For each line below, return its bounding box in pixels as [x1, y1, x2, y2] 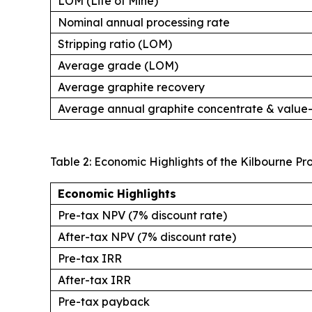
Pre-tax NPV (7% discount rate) [58, 208, 227, 222]
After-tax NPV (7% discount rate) [58, 230, 236, 244]
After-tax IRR [58, 273, 131, 287]
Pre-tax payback [58, 295, 150, 309]
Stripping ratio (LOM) [58, 37, 172, 51]
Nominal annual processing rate [58, 15, 230, 29]
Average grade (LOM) [58, 58, 178, 72]
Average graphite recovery [58, 80, 205, 94]
